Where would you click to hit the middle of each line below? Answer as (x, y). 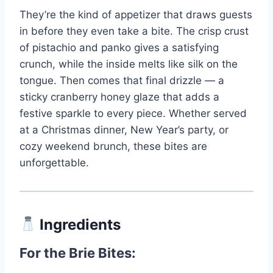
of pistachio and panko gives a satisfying (119, 47)
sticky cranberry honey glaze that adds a (119, 97)
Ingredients (79, 224)
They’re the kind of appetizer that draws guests (136, 14)
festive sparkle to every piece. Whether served (133, 113)
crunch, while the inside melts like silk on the (129, 64)
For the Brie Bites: (78, 253)
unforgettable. (54, 162)
